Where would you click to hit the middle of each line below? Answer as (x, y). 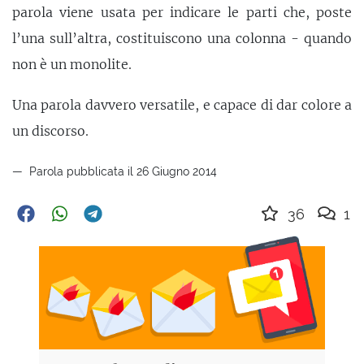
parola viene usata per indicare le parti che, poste (182, 13)
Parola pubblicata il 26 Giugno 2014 (121, 171)
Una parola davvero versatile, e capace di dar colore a (182, 104)
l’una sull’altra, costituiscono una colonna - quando (182, 39)
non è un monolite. (72, 65)
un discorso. (50, 130)
